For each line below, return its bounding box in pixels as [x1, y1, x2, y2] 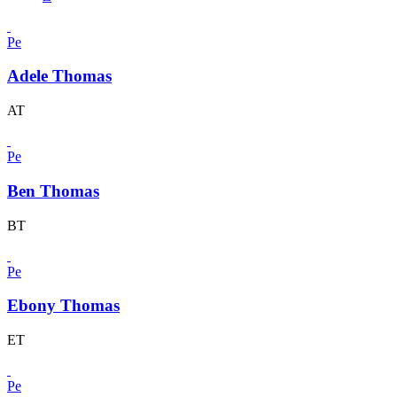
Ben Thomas [7, 181, 99, 200]
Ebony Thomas [7, 296, 120, 315]
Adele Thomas [7, 66, 112, 86]
